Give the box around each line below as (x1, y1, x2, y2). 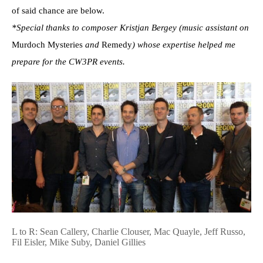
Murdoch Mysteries (12, 39, 83, 49)
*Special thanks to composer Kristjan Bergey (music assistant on (12, 22, 249, 32)
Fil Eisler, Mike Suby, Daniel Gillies (12, 237, 146, 248)
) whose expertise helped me (132, 39, 235, 49)
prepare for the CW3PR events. (12, 56, 125, 66)
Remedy (102, 39, 132, 49)
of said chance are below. (12, 5, 104, 15)
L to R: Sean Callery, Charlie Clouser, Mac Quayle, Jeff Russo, (12, 227, 245, 237)
